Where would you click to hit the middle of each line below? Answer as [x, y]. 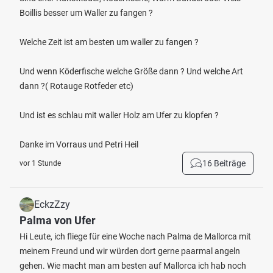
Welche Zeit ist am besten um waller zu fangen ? [109, 42]
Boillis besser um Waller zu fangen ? [86, 13]
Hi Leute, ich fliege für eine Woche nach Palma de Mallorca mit [135, 236]
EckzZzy [52, 204]
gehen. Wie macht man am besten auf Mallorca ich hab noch [133, 266]
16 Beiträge [224, 163]
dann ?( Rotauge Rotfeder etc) [76, 86]
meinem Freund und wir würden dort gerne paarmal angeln [130, 251]
